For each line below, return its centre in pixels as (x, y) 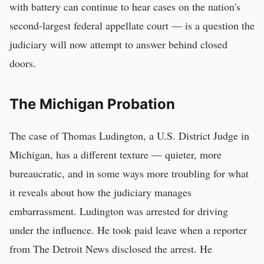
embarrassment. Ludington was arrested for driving (119, 211)
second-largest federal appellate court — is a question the (132, 25)
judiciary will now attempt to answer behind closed (118, 44)
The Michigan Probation (92, 104)
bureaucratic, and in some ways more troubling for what (129, 173)
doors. (23, 63)
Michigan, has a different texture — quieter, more (115, 154)
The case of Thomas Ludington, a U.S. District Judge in (129, 136)
